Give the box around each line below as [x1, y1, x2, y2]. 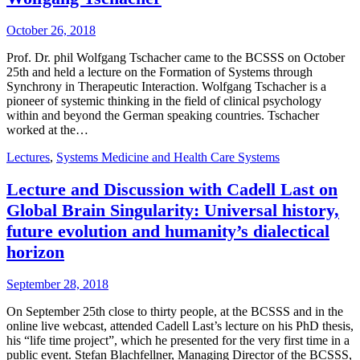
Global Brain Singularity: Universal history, [6, 200, 339, 221]
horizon [6, 242, 64, 263]
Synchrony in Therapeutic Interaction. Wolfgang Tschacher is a [6, 79, 326, 93]
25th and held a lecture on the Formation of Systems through [6, 64, 313, 79]
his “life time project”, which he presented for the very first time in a [6, 333, 350, 348]
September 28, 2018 [6, 277, 108, 292]
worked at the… [6, 122, 88, 137]
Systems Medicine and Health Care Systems [56, 149, 280, 164]
